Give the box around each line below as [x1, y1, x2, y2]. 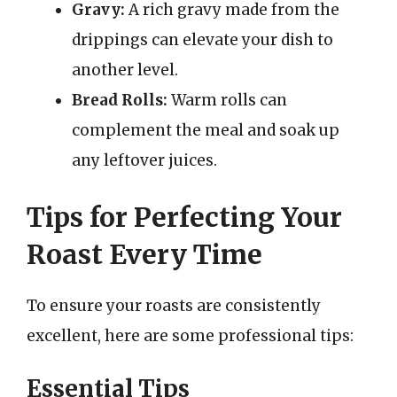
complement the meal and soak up [72, 121, 339, 140]
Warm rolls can [167, 90, 287, 110]
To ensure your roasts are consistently [27, 295, 321, 315]
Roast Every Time [27, 237, 262, 271]
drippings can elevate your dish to [72, 30, 333, 50]
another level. [72, 60, 178, 80]
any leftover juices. [72, 151, 217, 170]
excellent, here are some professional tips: [27, 325, 354, 346]
